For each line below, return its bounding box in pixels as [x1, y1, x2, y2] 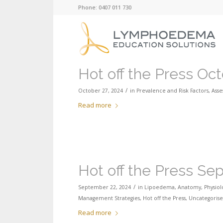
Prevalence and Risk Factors [136, 87, 209, 94]
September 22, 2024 [78, 184, 131, 191]
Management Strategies [78, 195, 140, 202]
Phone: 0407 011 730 [78, 3, 131, 11]
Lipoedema [144, 184, 175, 191]
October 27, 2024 [78, 87, 123, 94]
